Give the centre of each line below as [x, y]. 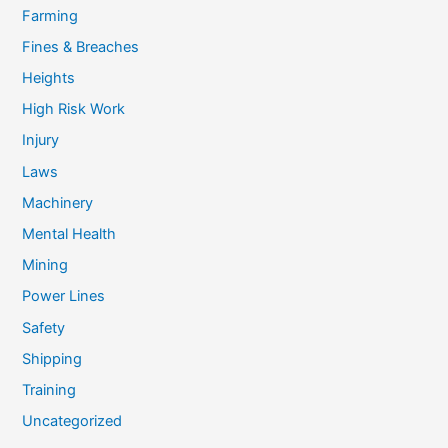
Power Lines [64, 296]
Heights [49, 77]
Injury [41, 140]
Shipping [52, 358]
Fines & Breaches [81, 46]
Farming [50, 15]
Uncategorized [72, 421]
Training [49, 389]
